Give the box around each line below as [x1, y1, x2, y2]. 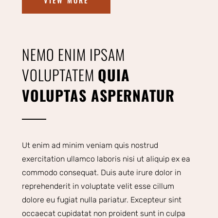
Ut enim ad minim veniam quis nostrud [21, 141, 158, 150]
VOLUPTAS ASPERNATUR [21, 84, 175, 107]
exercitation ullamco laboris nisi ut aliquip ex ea [21, 154, 190, 164]
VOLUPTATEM [21, 64, 98, 86]
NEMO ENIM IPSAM [21, 43, 125, 66]
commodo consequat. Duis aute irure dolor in [21, 168, 181, 178]
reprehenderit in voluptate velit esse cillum [21, 182, 174, 191]
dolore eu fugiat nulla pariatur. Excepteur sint [21, 195, 182, 205]
